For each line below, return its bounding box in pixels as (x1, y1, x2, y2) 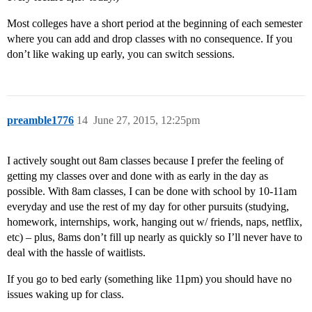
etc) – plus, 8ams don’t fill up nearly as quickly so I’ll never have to (7, 231, 302, 244)
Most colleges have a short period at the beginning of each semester (7, 17, 302, 30)
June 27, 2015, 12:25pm (93, 114, 200, 127)
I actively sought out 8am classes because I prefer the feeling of (7, 155, 283, 167)
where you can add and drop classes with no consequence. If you (7, 33, 292, 45)
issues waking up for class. (7, 288, 124, 301)
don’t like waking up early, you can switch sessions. (7, 48, 235, 61)
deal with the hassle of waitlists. (7, 247, 146, 259)
